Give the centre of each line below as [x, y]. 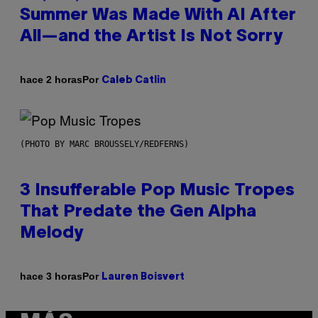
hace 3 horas [51, 276]
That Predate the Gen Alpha [138, 212]
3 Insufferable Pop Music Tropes [157, 191]
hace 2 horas [51, 80]
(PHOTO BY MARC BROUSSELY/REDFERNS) [104, 144]
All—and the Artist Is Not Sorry [151, 37]
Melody [51, 233]
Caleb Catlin [134, 80]
